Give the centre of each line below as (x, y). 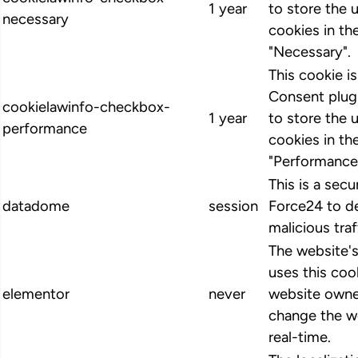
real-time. (300, 338)
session (233, 207)
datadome (36, 207)
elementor (36, 294)
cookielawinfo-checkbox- (86, 107)
